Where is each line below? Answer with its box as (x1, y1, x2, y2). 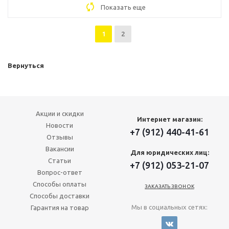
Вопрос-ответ (37, 169, 82, 176)
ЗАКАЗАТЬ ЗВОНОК (145, 184, 194, 189)
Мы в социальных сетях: (131, 203, 208, 211)
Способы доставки (30, 192, 89, 199)
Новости (46, 122, 73, 129)
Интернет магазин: (136, 116, 202, 123)
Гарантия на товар (30, 204, 89, 211)
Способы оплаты (33, 180, 86, 188)
